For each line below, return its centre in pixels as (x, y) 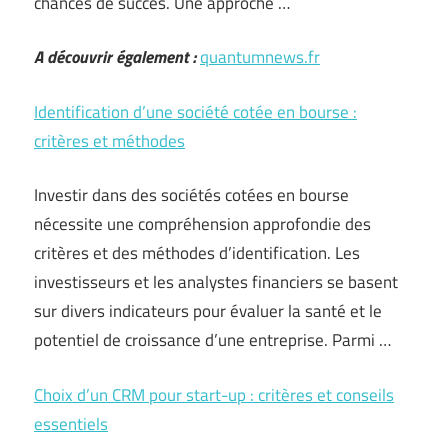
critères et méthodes (109, 140)
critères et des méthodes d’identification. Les (197, 253)
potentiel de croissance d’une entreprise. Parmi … (212, 340)
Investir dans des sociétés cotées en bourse (191, 195)
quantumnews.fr (260, 57)
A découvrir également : (115, 57)
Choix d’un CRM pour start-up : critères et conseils (214, 394)
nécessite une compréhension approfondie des (202, 224)
